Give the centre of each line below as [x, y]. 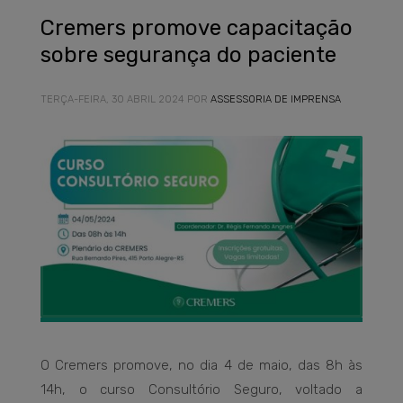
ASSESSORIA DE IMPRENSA [276, 99]
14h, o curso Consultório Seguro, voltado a [201, 390]
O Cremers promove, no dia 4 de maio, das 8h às [201, 366]
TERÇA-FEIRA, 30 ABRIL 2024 [112, 99]
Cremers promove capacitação [197, 28]
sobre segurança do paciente [188, 55]
